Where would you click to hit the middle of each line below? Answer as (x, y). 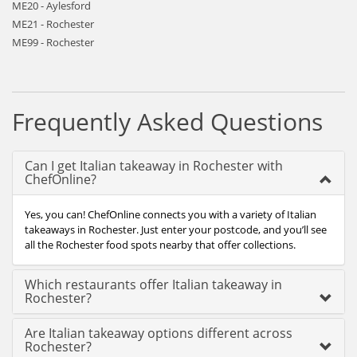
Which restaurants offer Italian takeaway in (153, 284)
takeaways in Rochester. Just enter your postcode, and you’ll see (176, 229)
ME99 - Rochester (53, 42)
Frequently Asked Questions (167, 122)
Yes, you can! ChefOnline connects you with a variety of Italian (171, 214)
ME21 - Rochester (53, 24)
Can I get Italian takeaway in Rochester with (154, 166)
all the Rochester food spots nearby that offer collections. (160, 245)
